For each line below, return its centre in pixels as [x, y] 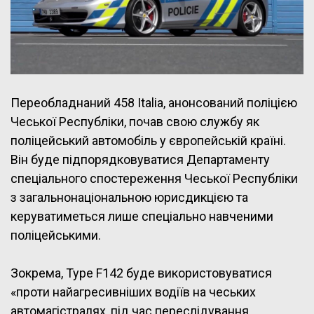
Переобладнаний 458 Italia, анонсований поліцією [154, 102]
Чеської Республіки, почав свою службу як [135, 121]
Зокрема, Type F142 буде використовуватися [141, 273]
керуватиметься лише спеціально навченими [142, 216]
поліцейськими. [56, 235]
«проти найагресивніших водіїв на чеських [133, 292]
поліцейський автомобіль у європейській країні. [148, 140]
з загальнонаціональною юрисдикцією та [129, 197]
